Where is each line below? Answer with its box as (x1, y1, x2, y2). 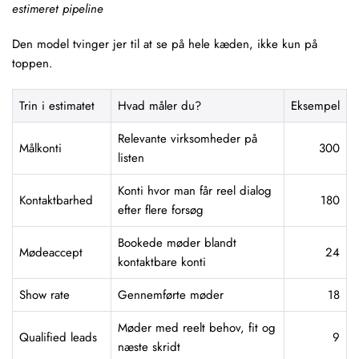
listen (118, 149, 144, 167)
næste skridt (118, 338, 180, 356)
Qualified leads (19, 329, 97, 346)
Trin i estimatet (19, 97, 95, 115)
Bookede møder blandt (118, 234, 236, 252)
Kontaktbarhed (19, 192, 93, 209)
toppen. (12, 54, 53, 72)
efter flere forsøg (118, 201, 204, 219)
